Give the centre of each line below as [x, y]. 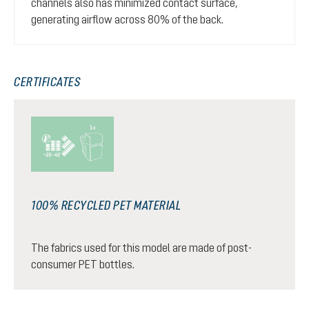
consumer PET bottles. [83, 265]
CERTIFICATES [47, 82]
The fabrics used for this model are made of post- [141, 248]
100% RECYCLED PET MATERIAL [106, 206]
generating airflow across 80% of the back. [127, 20]
